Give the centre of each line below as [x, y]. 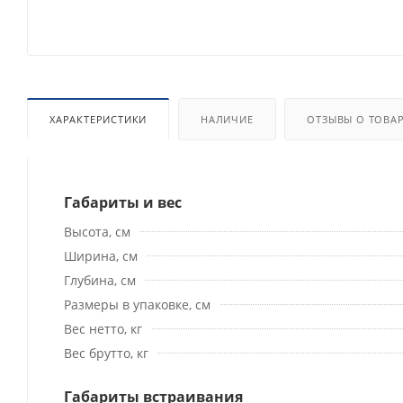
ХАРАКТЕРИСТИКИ [99, 119]
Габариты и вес [123, 202]
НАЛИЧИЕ [227, 119]
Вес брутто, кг [106, 353]
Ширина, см [101, 255]
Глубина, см [100, 280]
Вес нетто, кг [103, 328]
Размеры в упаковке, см [137, 304]
